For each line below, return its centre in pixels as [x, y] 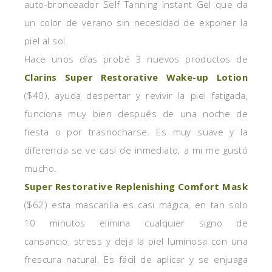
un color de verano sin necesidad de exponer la [136, 22]
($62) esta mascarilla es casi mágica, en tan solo [136, 205]
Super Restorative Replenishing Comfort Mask [136, 186]
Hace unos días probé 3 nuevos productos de [136, 59]
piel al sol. [46, 41]
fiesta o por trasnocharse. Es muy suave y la [136, 132]
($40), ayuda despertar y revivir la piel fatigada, [136, 95]
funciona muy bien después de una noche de [136, 114]
